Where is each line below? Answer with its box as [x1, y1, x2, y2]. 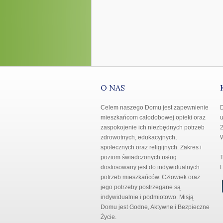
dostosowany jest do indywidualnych [100, 164, 200, 171]
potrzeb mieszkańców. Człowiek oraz [100, 174, 200, 181]
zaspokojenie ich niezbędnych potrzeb [100, 124, 205, 131]
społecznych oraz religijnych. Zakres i [100, 144, 202, 151]
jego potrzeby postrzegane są [100, 184, 181, 191]
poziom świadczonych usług [100, 154, 177, 161]
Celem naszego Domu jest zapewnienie [100, 104, 209, 111]
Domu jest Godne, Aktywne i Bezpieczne [100, 204, 210, 211]
